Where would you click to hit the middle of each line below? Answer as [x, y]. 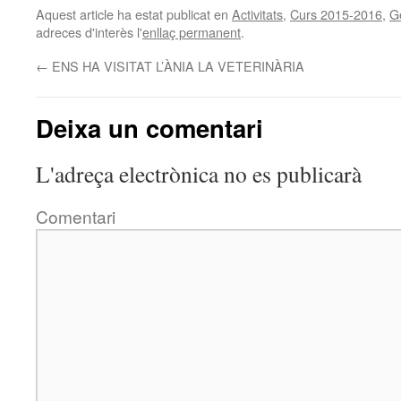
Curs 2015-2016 [336, 14]
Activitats [257, 14]
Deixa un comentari [149, 128]
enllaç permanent [192, 32]
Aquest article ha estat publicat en [134, 14]
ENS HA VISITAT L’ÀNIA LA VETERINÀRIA [176, 66]
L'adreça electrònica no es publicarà [199, 174]
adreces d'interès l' [89, 32]
